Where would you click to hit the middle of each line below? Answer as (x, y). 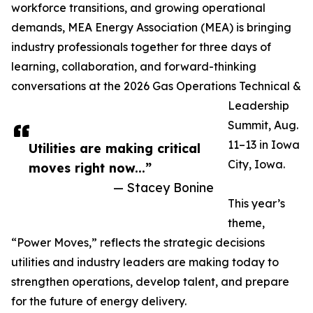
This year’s (256, 204)
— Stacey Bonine (163, 188)
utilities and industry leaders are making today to (145, 262)
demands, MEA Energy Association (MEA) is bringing (151, 28)
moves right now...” (90, 168)
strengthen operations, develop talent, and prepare (150, 282)
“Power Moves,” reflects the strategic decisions (138, 243)
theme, (246, 223)
